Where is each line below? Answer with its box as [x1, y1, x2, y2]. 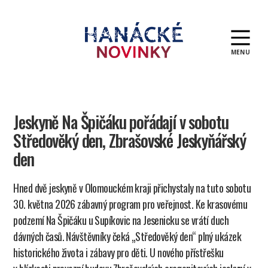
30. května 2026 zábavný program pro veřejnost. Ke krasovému [13, 196, 247, 212]
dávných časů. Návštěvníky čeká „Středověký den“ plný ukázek [13, 229, 241, 244]
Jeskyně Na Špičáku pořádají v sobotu [13, 109, 229, 134]
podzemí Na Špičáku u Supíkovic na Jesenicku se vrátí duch [13, 212, 229, 228]
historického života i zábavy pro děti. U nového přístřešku [13, 245, 224, 260]
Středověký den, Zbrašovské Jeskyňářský [13, 128, 246, 153]
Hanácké [133, 56, 166, 72]
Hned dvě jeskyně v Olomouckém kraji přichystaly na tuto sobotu [13, 180, 251, 196]
